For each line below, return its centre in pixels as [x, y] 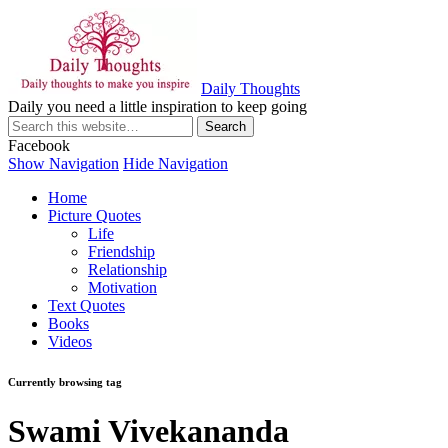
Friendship [121, 251]
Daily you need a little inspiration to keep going [157, 106]
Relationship [127, 269]
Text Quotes [86, 305]
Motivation [122, 287]
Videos [70, 341]
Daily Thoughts [250, 88]
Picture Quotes [94, 215]
